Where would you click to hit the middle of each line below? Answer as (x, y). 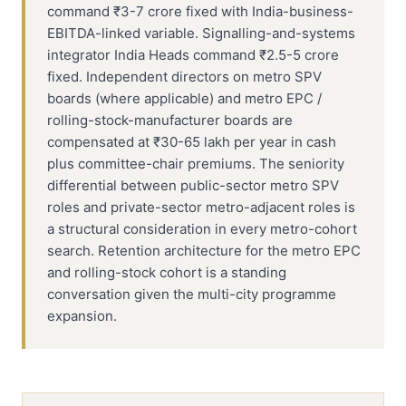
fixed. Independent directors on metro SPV (184, 77)
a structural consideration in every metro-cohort (202, 229)
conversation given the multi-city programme (192, 294)
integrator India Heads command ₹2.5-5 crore (193, 55)
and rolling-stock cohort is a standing (167, 272)
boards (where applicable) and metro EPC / (184, 98)
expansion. (82, 316)
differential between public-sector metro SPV (193, 185)
